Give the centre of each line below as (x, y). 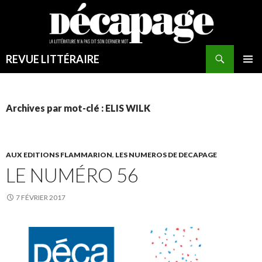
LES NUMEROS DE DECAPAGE (166, 155)
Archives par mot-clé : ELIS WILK (78, 108)
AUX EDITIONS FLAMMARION (59, 155)
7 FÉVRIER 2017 (41, 198)
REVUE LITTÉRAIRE (53, 59)
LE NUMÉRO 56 (72, 175)
